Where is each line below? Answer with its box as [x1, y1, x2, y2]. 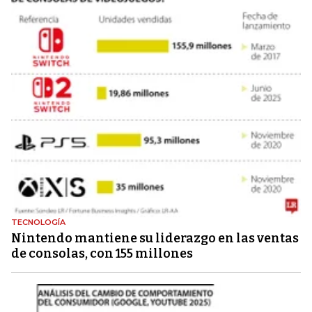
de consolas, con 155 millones [11, 245, 193, 261]
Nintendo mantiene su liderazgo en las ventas [11, 230, 299, 246]
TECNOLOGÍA [11, 217, 65, 227]
